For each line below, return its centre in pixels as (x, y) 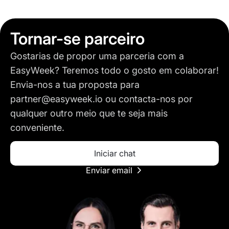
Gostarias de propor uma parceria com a (97, 56)
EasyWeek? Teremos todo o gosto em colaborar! (114, 70)
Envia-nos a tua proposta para (75, 85)
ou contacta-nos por (148, 99)
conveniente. (37, 128)
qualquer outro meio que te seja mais (89, 113)
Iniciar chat (114, 153)
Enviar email (109, 170)
